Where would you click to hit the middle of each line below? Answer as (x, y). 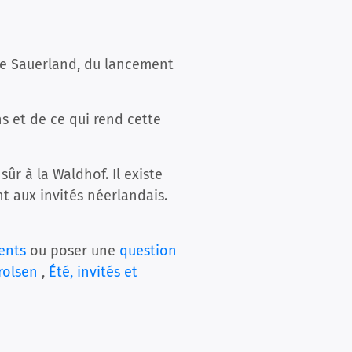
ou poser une (73, 251)
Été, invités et (93, 272)
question (148, 251)
